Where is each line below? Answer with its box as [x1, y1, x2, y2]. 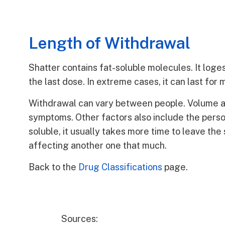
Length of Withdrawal [29, 34, 190, 53]
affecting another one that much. [29, 140, 167, 151]
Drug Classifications [78, 162, 162, 173]
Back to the [29, 162, 78, 173]
